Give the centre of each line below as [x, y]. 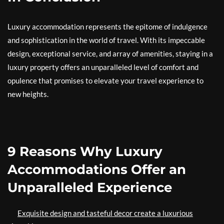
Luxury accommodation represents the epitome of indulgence [107, 26]
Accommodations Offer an [97, 169]
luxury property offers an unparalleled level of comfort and [103, 67]
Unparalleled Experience [90, 187]
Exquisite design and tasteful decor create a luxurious [105, 213]
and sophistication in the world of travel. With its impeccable [106, 40]
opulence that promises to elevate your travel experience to [105, 80]
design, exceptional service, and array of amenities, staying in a [110, 53]
